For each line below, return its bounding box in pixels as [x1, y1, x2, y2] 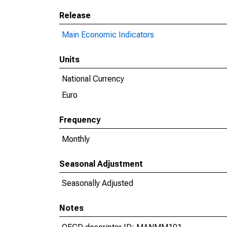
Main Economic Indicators [62, 30, 154, 40]
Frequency [59, 115, 100, 125]
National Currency [62, 74, 124, 84]
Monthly [62, 134, 90, 144]
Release [59, 11, 91, 20]
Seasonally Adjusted [62, 178, 133, 188]
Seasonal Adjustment [59, 159, 143, 169]
